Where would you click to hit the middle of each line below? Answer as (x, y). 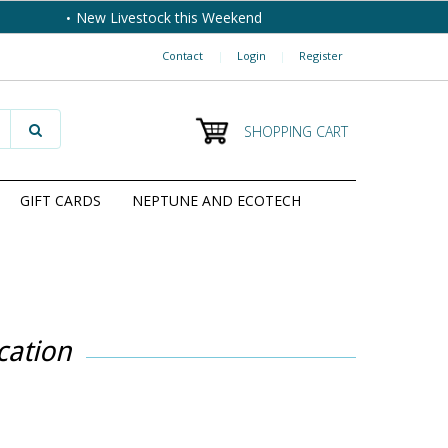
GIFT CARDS (60, 201)
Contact (182, 56)
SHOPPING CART (296, 132)
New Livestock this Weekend (168, 17)
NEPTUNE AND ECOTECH (216, 201)
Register (321, 56)
